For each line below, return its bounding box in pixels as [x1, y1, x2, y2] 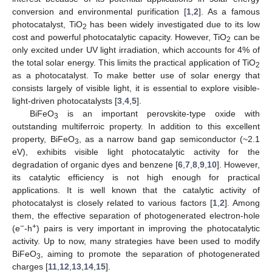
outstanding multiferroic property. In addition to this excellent [12, 121, 260, 131]
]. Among [224, 197, 260, 208]
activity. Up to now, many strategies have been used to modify [12, 236, 260, 246]
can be [231, 32, 260, 42]
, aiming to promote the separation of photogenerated [41, 248, 260, 259]
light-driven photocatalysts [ [12, 95, 117, 106]
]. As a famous [198, 6, 260, 16]
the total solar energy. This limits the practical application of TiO [12, 57, 256, 67]
